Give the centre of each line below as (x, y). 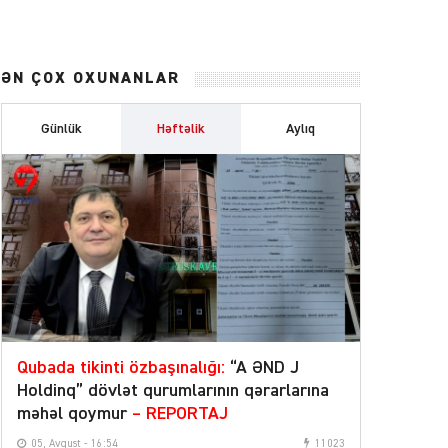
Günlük (62, 129)
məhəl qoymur (74, 413)
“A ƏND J (262, 367)
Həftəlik (180, 129)
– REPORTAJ (180, 413)
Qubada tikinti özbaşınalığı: (121, 367)
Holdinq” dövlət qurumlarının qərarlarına (173, 390)
